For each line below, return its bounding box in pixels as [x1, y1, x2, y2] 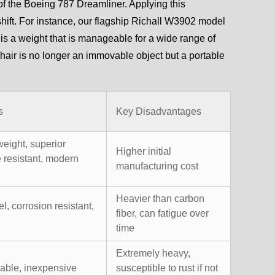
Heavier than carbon [116, 193, 204, 204]
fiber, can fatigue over [116, 207, 209, 219]
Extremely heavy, [116, 247, 190, 258]
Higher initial [116, 145, 171, 157]
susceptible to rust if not [116, 262, 218, 273]
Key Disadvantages [116, 106, 201, 117]
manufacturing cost [116, 160, 198, 171]
